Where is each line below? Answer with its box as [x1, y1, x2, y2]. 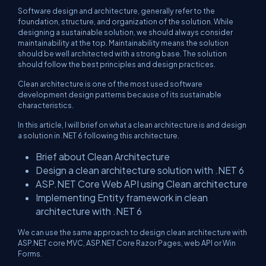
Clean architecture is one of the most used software [18, 79, 202, 89]
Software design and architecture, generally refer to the [18, 6, 215, 16]
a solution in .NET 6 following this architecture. [18, 131, 180, 141]
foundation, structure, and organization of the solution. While [18, 17, 233, 27]
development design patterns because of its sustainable [18, 90, 221, 100]
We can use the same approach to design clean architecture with [18, 227, 247, 237]
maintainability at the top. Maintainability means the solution [18, 38, 229, 48]
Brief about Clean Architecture [36, 151, 170, 163]
